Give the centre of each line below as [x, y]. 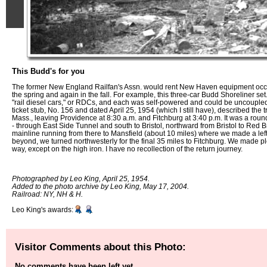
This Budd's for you [48, 71]
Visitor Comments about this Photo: [100, 246]
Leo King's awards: [43, 210]
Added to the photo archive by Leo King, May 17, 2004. [100, 187]
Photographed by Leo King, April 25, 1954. [81, 179]
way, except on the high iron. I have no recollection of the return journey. [127, 148]
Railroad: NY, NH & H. [47, 194]
